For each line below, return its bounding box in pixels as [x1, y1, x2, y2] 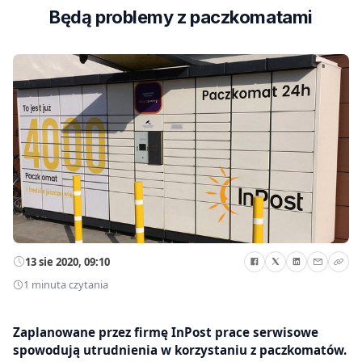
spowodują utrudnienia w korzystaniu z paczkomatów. [13, 341, 347, 358]
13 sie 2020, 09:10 [25, 254, 110, 269]
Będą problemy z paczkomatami [49, 6, 313, 27]
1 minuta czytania [23, 277, 108, 293]
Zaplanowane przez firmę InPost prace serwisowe [13, 323, 318, 340]
